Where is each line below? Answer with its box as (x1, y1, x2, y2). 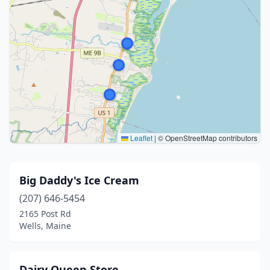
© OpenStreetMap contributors (156, 133, 257, 143)
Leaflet (128, 133, 152, 143)
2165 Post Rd (19, 208, 71, 219)
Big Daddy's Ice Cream (19, 173, 139, 187)
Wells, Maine (19, 220, 71, 231)
